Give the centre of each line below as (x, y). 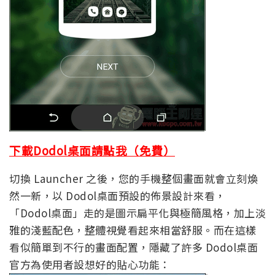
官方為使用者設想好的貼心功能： (90, 264)
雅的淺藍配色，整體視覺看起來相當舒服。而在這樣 (133, 230)
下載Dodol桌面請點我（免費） (92, 150)
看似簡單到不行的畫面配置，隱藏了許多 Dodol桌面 (134, 247)
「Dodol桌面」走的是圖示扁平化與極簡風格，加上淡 (137, 212)
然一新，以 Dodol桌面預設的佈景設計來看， (118, 195)
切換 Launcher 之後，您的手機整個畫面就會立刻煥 (134, 178)
